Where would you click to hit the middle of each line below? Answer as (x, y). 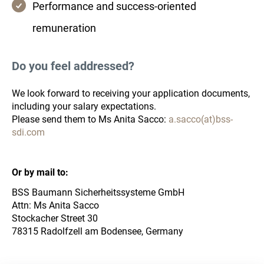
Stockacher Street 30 (55, 218)
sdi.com (28, 132)
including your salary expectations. (84, 106)
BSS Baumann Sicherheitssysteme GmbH (98, 192)
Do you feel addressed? (73, 66)
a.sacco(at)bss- (201, 119)
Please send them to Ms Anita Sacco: (90, 119)
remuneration (64, 28)
